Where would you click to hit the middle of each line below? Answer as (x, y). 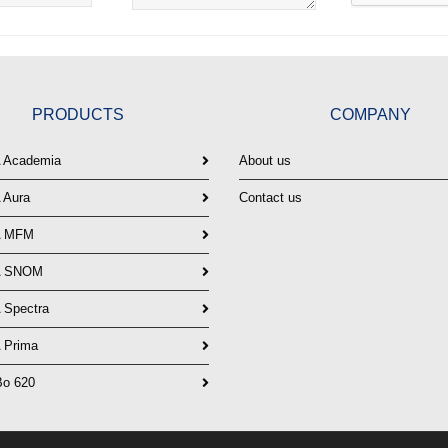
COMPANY (370, 115)
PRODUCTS (77, 115)
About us (265, 161)
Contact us (270, 198)
